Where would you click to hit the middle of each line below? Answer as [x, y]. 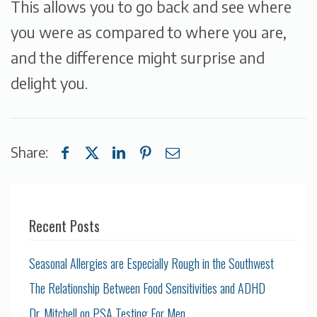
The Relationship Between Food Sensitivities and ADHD [148, 288]
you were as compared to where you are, [149, 32]
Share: [29, 151]
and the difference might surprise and [138, 57]
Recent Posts [65, 225]
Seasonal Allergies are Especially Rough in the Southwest [152, 263]
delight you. [49, 83]
